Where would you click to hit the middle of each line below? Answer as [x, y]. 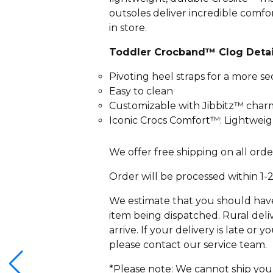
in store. [128, 28]
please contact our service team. [188, 245]
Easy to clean [141, 91]
